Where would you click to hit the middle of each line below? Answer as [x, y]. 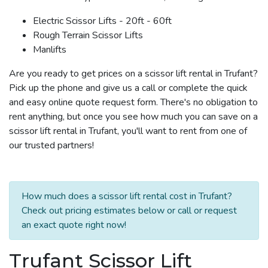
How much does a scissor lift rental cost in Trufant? [127, 196]
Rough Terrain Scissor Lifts [88, 35]
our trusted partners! [51, 145]
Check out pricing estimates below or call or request [129, 210]
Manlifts [50, 49]
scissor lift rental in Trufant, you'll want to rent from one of [128, 131]
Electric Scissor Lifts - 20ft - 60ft [102, 21]
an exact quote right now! [74, 225]
